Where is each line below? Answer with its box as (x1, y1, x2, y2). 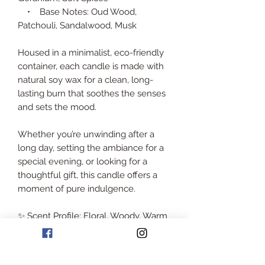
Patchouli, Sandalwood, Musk (18, 20, 137, 31)
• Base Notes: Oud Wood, (18, 6, 137, 17)
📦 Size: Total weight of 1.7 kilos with (18, 237, 164, 248)
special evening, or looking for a (18, 156, 147, 167)
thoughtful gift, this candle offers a (18, 169, 157, 180)
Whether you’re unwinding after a (18, 128, 154, 140)
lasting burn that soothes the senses (18, 88, 166, 99)
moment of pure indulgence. (18, 183, 135, 194)
